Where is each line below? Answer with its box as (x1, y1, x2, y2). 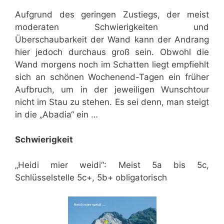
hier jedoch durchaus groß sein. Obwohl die (15, 46, 209, 57)
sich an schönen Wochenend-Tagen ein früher (15, 71, 209, 82)
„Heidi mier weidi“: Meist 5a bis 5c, (15, 159, 209, 170)
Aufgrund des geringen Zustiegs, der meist (15, 9, 209, 19)
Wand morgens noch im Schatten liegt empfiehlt (15, 59, 209, 69)
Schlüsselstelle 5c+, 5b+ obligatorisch (15, 172, 167, 182)
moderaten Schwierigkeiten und (15, 21, 209, 32)
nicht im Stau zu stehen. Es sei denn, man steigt (15, 96, 209, 107)
